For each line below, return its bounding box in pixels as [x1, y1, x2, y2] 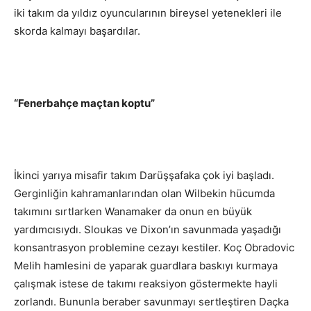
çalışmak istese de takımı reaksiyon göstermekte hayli [14, 277, 278, 291]
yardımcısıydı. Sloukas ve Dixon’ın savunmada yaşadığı [14, 223, 281, 237]
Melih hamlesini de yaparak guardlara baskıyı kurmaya [14, 259, 278, 273]
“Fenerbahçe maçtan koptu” [14, 96, 155, 110]
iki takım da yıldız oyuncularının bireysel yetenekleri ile [14, 6, 282, 20]
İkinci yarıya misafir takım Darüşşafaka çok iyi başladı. [14, 169, 274, 183]
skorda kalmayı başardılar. [14, 24, 140, 38]
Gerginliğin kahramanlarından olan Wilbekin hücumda [14, 187, 275, 201]
